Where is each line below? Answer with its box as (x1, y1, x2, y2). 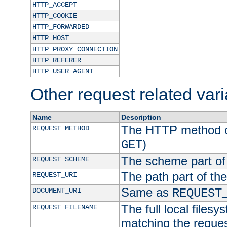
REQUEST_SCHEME (32, 155, 89, 164)
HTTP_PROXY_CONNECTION (32, 45, 118, 54)
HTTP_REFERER (32, 56, 81, 65)
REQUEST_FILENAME (32, 203, 97, 212)
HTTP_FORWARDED (32, 23, 89, 31)
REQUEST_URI (32, 171, 77, 179)
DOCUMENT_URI (32, 186, 81, 195)
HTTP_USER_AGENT (32, 67, 93, 76)
